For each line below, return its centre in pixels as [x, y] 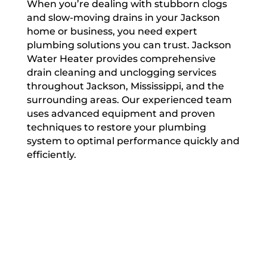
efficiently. [51, 155]
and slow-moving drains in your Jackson [123, 18]
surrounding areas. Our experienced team [129, 100]
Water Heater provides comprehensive [121, 59]
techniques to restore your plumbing [116, 127]
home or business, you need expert [112, 31]
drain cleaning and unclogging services [121, 72]
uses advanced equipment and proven [121, 114]
